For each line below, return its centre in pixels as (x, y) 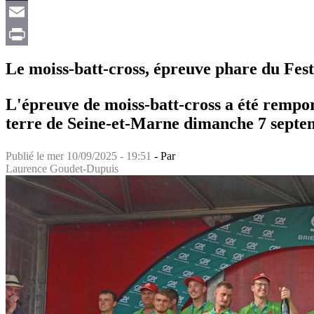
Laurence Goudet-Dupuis (62, 168)
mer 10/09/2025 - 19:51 (99, 156)
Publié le (26, 156)
